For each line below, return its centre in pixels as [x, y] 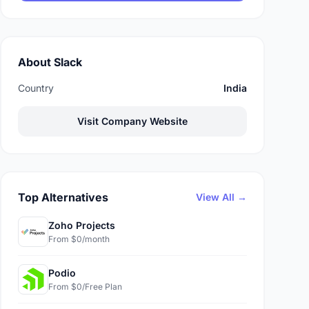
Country [36, 88]
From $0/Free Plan [85, 287]
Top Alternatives [63, 197]
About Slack [50, 62]
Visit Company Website [132, 121]
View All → [221, 197]
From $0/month [79, 239]
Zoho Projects [82, 225]
